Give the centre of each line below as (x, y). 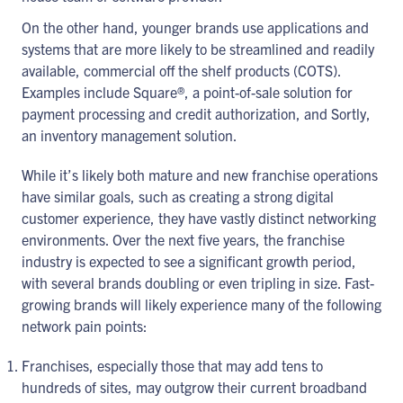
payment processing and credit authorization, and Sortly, (196, 113)
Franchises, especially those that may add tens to (172, 365)
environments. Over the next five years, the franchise (183, 239)
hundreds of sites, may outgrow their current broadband (194, 387)
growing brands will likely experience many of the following (201, 304)
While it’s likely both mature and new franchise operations (200, 175)
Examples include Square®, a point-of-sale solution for (187, 92)
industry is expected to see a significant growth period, (189, 261)
